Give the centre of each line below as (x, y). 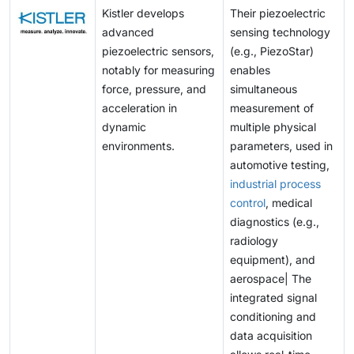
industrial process (275, 184)
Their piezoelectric (278, 13)
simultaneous (264, 89)
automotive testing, (280, 165)
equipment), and (273, 260)
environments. (138, 146)
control (248, 203)
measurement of (272, 108)
